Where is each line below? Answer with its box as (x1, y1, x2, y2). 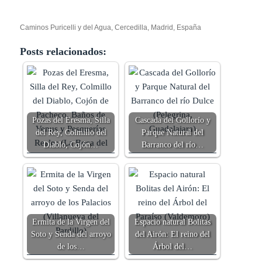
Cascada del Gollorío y (135, 116, 211, 125)
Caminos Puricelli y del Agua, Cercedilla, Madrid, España (20, 23, 202, 32)
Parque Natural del (142, 128, 204, 137)
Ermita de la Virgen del (32, 218, 110, 227)
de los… (57, 242, 85, 251)
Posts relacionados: (20, 46, 107, 58)
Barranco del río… (142, 140, 204, 150)
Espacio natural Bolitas (135, 218, 211, 227)
